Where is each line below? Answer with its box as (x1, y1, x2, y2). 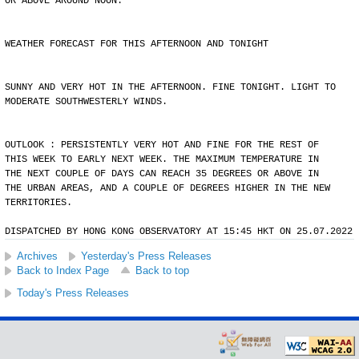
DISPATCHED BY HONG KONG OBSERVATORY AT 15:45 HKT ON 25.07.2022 (5, 226, 353, 237)
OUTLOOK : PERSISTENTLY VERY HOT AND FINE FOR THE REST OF (5, 139, 319, 151)
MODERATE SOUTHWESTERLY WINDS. (5, 96, 167, 107)
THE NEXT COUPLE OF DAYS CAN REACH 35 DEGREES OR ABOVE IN (5, 168, 319, 179)
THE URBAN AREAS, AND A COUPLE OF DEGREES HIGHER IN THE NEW (5, 183, 330, 194)
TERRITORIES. (5, 197, 72, 208)
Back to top (135, 264, 189, 276)
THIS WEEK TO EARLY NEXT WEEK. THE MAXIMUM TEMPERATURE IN (5, 154, 319, 165)
